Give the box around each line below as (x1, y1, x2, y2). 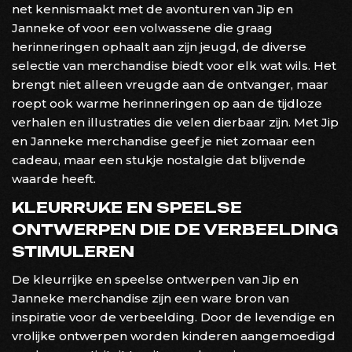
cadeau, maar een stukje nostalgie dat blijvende (12, 152, 306, 167)
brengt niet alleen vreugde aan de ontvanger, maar (12, 76, 328, 92)
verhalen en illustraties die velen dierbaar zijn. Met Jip (12, 114, 339, 130)
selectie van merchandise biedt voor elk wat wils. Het (12, 57, 336, 73)
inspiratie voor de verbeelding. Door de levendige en (12, 309, 335, 324)
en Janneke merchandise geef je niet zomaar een (12, 133, 315, 148)
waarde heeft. (12, 170, 96, 186)
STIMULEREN (12, 241, 134, 261)
